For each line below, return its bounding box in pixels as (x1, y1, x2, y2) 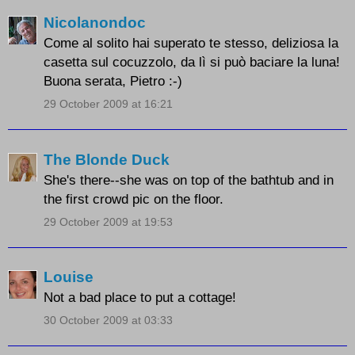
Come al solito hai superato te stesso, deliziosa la (44, 35, 338, 52)
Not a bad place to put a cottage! (44, 289, 236, 306)
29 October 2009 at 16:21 (44, 97, 173, 111)
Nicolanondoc (44, 14, 146, 32)
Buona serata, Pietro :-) (44, 73, 182, 90)
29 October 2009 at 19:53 (44, 215, 173, 228)
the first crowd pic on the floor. (44, 190, 223, 207)
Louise (44, 269, 94, 286)
